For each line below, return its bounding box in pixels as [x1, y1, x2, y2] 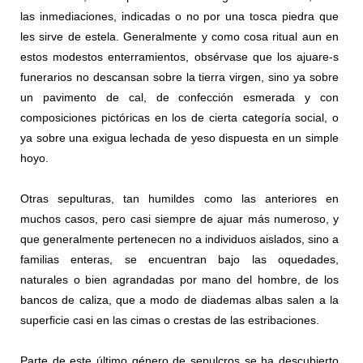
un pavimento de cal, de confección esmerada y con [20, 91, 339, 105]
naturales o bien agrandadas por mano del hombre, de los [20, 273, 339, 287]
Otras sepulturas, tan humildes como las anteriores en [20, 192, 339, 206]
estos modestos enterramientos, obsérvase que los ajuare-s [20, 50, 339, 64]
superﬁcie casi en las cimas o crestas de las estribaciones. [20, 314, 319, 327]
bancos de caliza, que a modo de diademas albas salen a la [20, 293, 339, 307]
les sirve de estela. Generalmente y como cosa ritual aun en [20, 30, 339, 44]
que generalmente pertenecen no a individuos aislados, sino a [20, 233, 339, 246]
